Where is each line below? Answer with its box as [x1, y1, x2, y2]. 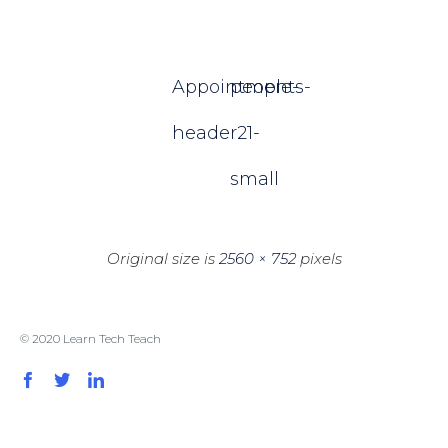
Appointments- [172, 75, 311, 98]
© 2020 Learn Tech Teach [20, 330, 161, 346]
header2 [172, 121, 247, 144]
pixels [295, 248, 342, 268]
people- [230, 75, 299, 98]
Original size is [106, 248, 219, 268]
